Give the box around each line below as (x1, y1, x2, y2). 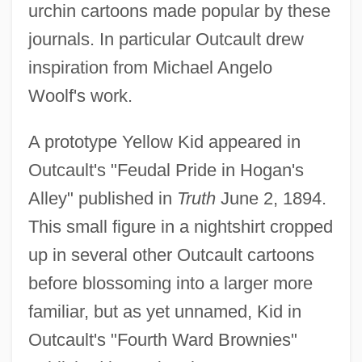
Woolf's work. (27, 85, 133, 106)
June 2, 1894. (215, 187, 326, 208)
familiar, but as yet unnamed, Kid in (27, 301, 301, 322)
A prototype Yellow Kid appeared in (27, 131, 301, 152)
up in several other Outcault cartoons (27, 244, 314, 265)
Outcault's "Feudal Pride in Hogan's (27, 159, 304, 180)
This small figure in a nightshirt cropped (27, 216, 333, 237)
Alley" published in (27, 187, 177, 208)
